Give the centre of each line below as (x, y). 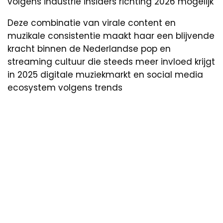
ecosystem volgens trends (65, 87)
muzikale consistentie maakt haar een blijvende (111, 36)
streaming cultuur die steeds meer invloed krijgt (111, 61)
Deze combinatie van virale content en (92, 23)
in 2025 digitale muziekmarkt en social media (105, 74)
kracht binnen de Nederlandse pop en (89, 49)
